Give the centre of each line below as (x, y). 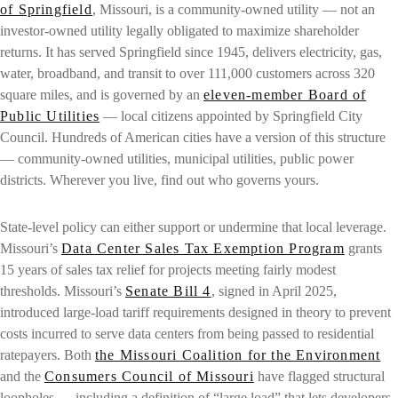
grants (363, 248)
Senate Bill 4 (168, 291)
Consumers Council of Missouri (149, 376)
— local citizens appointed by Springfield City (231, 116)
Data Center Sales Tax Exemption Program (203, 248)
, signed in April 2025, (274, 291)
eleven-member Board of (285, 95)
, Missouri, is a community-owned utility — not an (233, 10)
